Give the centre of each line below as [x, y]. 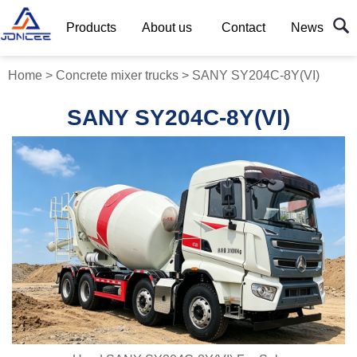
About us [167, 27]
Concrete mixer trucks [117, 75]
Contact [243, 27]
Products [92, 27]
